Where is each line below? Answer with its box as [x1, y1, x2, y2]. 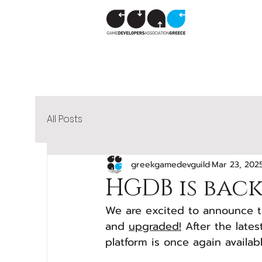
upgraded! [129, 218, 181, 235]
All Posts [47, 112, 82, 126]
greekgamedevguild [131, 158, 210, 171]
